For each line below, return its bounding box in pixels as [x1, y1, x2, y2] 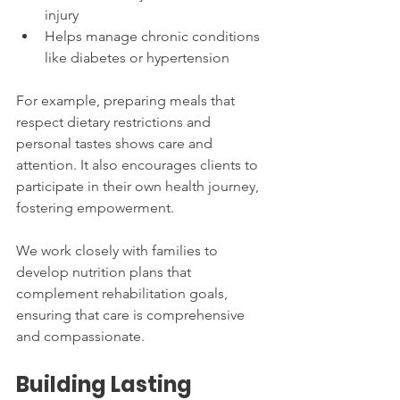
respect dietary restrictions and [16, 112, 214, 130]
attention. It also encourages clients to [16, 155, 262, 173]
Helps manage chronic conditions [45, 27, 263, 45]
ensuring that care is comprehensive [16, 305, 248, 323]
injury [45, 5, 79, 23]
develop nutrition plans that [16, 262, 195, 280]
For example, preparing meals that [16, 91, 238, 109]
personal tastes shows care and [16, 134, 216, 152]
